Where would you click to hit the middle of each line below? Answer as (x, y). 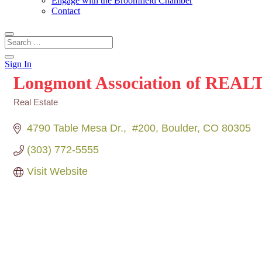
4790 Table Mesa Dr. (75, 128)
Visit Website (57, 171)
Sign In (18, 64)
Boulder (179, 128)
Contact (66, 11)
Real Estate (36, 102)
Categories (35, 110)
